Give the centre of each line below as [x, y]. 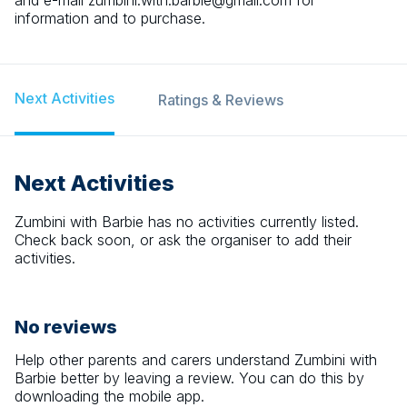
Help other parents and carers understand [154, 360]
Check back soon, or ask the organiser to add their [183, 240]
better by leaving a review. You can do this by [210, 378]
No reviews [66, 327]
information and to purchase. [110, 18]
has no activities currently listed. [251, 222]
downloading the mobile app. [109, 396]
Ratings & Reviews [221, 100]
